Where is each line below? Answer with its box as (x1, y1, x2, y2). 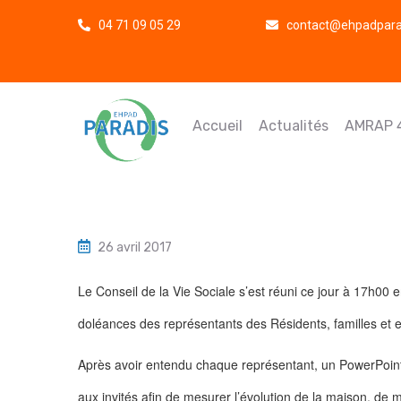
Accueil (192, 117, 243, 134)
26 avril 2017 (98, 240, 172, 255)
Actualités (259, 117, 328, 134)
